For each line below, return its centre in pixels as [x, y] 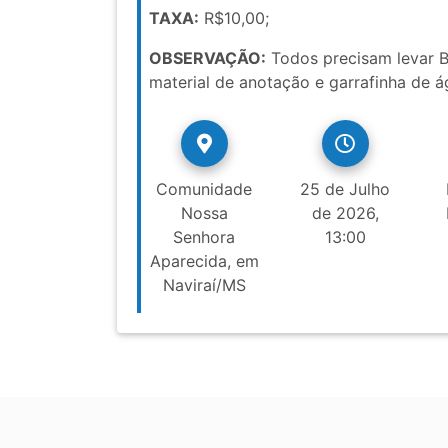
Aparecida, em [204, 261]
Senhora [204, 237]
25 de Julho [345, 189]
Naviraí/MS [204, 285]
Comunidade [204, 189]
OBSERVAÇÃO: [207, 58]
